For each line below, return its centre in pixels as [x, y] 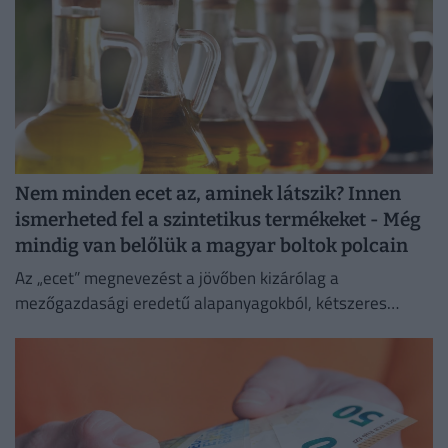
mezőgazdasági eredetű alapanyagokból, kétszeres [201, 302]
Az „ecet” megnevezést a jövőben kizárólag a [177, 277]
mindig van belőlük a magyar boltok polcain [211, 246]
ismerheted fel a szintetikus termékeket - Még [218, 220]
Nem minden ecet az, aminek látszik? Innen [208, 194]
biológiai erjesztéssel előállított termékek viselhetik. [203, 327]
